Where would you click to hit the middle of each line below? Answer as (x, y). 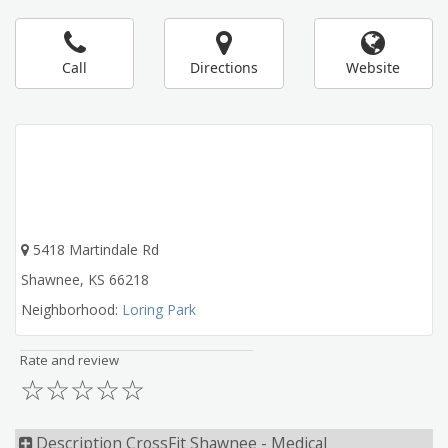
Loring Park (159, 309)
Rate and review (69, 360)
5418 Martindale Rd (96, 249)
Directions (223, 67)
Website (373, 67)
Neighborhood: (71, 309)
